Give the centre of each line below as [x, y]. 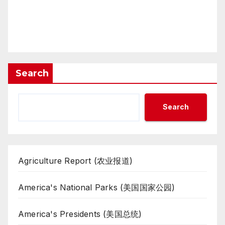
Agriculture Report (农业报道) [75, 160]
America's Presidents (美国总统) [80, 214]
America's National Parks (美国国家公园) [97, 187]
